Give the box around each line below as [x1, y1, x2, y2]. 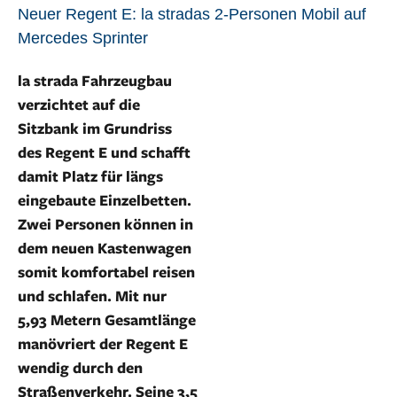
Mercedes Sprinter [18, 29, 148, 47]
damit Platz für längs [18, 166, 163, 186]
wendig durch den [18, 357, 143, 378]
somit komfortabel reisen [18, 261, 195, 282]
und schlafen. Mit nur [18, 285, 167, 306]
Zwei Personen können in [18, 214, 193, 234]
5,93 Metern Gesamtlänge [18, 309, 196, 330]
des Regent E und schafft [18, 142, 191, 162]
